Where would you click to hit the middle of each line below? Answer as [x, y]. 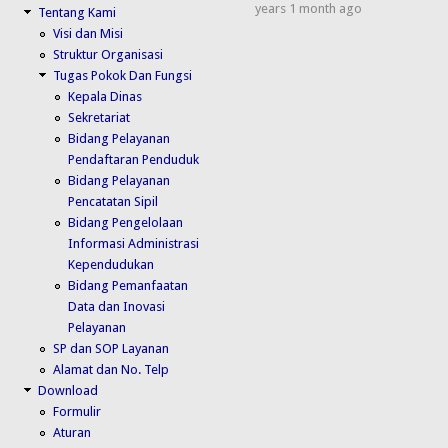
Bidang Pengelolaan [126, 222]
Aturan [72, 432]
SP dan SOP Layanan [111, 348]
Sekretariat [99, 117]
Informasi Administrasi [134, 243]
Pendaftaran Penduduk [134, 159]
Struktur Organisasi [108, 54]
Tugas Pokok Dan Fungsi [123, 75]
